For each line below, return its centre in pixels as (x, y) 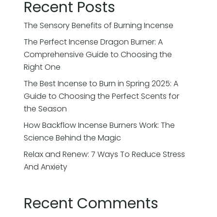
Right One (42, 67)
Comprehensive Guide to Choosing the (98, 54)
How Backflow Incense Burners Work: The (100, 125)
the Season (46, 109)
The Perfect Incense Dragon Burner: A (93, 42)
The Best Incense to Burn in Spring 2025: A (101, 84)
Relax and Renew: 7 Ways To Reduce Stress (105, 154)
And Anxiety (46, 167)
